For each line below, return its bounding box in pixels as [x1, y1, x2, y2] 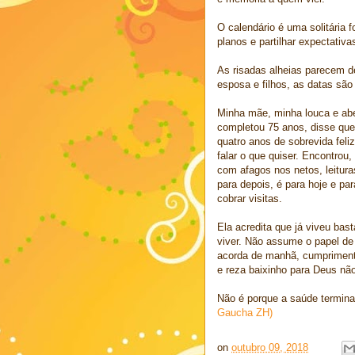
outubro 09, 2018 [231, 341, 308, 353]
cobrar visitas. [217, 192, 282, 204]
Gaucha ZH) [217, 306, 273, 319]
